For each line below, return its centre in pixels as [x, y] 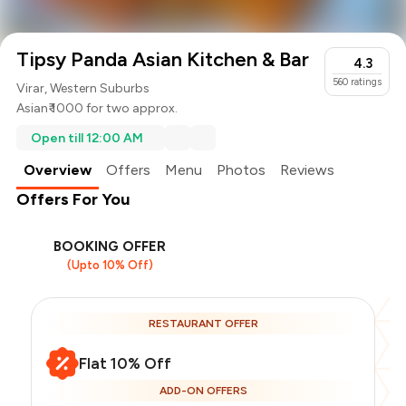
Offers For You [73, 200]
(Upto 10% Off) [110, 266]
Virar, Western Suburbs [83, 89]
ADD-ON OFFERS [203, 391]
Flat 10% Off [126, 364]
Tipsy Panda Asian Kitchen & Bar [163, 60]
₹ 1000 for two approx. [113, 109]
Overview [58, 170]
